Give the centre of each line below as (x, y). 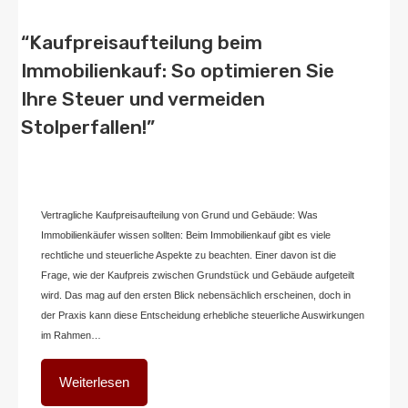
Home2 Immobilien (101, 141)
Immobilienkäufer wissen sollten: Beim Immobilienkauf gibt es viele (186, 235)
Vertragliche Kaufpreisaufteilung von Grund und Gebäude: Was (179, 214)
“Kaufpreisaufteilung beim (142, 42)
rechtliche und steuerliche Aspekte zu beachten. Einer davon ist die (189, 255)
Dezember (330, 141)
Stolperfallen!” (88, 127)
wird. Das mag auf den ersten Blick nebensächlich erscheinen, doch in (196, 295)
